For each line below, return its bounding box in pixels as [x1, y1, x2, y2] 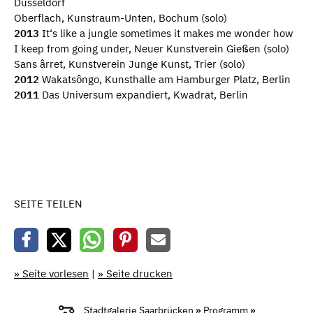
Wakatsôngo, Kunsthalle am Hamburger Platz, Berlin [39, 73, 291, 87]
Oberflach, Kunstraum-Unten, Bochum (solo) [14, 11, 227, 25]
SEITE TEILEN [14, 197, 82, 211]
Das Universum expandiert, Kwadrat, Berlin [39, 88, 248, 102]
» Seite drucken [98, 266, 173, 280]
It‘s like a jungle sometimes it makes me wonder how [39, 27, 293, 41]
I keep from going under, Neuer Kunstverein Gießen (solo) [14, 42, 289, 56]
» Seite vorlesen [14, 266, 89, 280]
